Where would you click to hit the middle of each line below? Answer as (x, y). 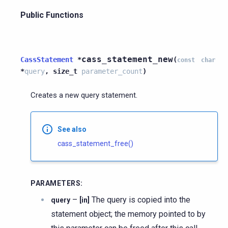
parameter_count (112, 71)
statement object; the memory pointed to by (128, 214)
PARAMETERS (55, 183)
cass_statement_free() (95, 143)
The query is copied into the (140, 199)
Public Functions (52, 15)
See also (72, 129)
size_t (65, 71)
